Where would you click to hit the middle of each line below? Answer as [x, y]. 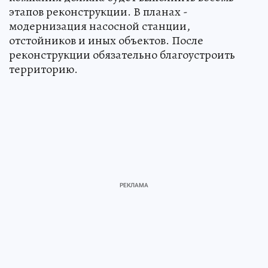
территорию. [43, 69]
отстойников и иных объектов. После [106, 40]
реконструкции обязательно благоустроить [122, 54]
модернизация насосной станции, [100, 26]
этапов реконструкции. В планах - [98, 11]
